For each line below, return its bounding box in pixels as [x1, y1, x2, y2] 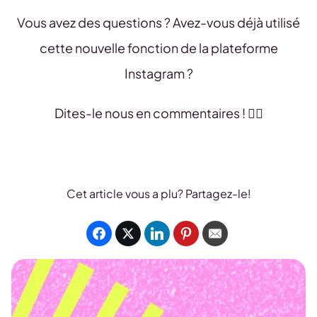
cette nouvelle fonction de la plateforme [39, 40, 278, 56]
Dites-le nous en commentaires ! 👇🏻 [54, 105, 263, 121]
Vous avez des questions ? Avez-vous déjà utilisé [17, 14, 300, 30]
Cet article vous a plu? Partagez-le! [66, 186, 251, 201]
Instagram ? [124, 65, 193, 81]
